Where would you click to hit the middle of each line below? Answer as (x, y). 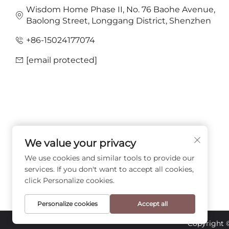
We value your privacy (80, 143)
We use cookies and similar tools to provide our (110, 158)
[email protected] (62, 60)
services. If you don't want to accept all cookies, (109, 169)
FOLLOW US (43, 144)
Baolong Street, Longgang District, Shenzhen (119, 20)
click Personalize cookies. (70, 180)
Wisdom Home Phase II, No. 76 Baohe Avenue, (121, 9)
